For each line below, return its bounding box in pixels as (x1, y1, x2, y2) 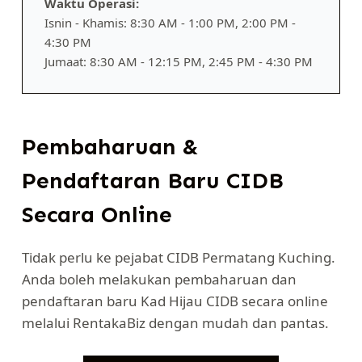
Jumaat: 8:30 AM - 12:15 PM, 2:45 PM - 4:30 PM (44, 53, 313, 69)
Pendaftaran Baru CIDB (21, 166, 284, 194)
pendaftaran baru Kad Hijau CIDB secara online (21, 291, 328, 310)
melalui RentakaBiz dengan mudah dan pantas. (21, 313, 329, 332)
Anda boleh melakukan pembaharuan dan (21, 269, 297, 288)
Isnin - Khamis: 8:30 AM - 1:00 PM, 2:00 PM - (44, 14, 296, 31)
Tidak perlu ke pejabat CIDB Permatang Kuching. (21, 247, 335, 267)
